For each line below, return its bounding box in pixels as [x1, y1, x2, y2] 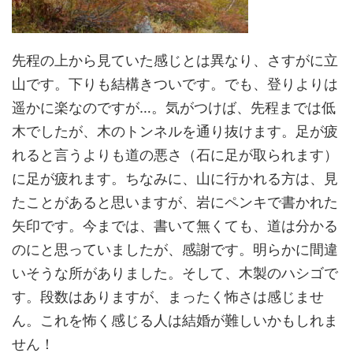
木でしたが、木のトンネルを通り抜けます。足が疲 [12, 122, 338, 139]
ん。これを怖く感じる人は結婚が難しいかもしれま [12, 311, 338, 329]
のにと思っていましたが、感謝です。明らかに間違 [12, 240, 338, 258]
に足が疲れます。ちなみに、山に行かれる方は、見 [12, 169, 338, 187]
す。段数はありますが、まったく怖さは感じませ [12, 288, 324, 305]
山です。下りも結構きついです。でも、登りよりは [12, 75, 338, 92]
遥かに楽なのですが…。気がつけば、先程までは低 [12, 98, 336, 116]
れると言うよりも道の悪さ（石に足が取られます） [12, 146, 338, 163]
